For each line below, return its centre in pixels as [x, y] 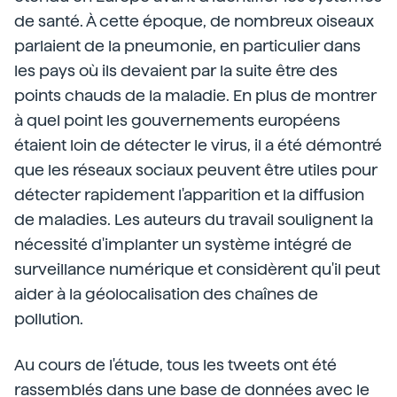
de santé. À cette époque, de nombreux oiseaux [194, 21]
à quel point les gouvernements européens [177, 121]
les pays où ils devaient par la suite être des [176, 71]
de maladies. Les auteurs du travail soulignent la [194, 220]
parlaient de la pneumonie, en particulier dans [187, 46]
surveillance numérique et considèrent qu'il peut [197, 269]
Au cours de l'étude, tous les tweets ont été [175, 365]
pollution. [49, 319]
